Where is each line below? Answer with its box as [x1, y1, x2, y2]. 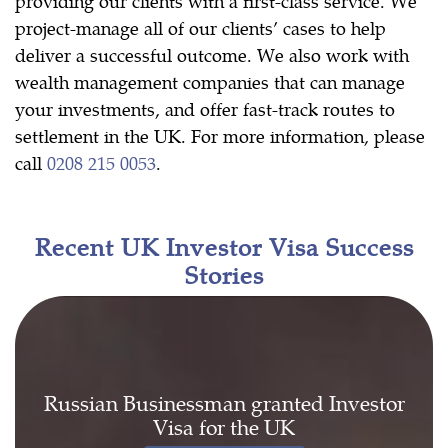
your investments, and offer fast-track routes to [15, 96, 395, 122]
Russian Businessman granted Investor [43, 387, 405, 418]
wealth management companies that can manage [15, 69, 405, 95]
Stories [184, 257, 264, 292]
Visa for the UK [153, 411, 295, 442]
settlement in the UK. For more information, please [15, 123, 425, 149]
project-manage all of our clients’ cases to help [15, 15, 386, 41]
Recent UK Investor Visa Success [34, 229, 414, 264]
